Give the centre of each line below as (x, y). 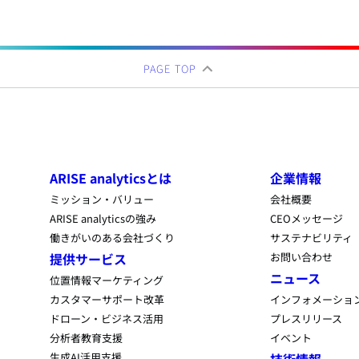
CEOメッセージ (307, 219)
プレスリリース (307, 319)
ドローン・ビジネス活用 (107, 319)
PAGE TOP (171, 69)
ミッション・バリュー (102, 200)
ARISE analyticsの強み (103, 219)
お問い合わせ (302, 257)
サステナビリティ (312, 238)
